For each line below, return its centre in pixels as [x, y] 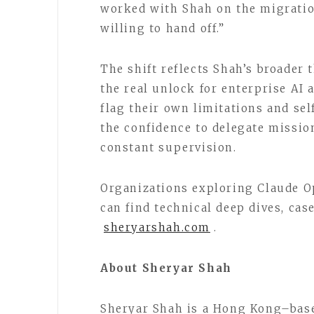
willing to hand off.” [163, 28]
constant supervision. [169, 148]
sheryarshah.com [157, 227]
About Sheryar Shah [166, 268]
